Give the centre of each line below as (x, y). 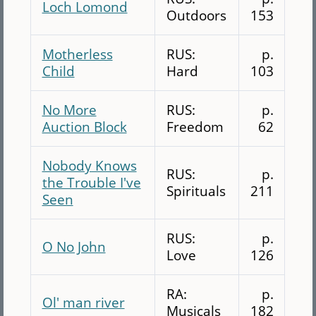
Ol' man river (83, 302)
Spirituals (196, 190)
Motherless (77, 54)
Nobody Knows (89, 165)
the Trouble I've (91, 182)
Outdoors (196, 15)
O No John (74, 246)
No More (69, 109)
